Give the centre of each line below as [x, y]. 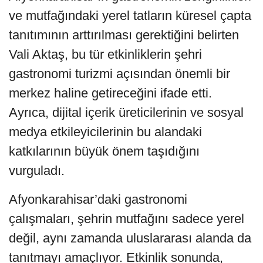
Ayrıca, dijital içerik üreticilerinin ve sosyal [126, 113]
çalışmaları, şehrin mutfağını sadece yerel [127, 219]
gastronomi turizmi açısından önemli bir [119, 74]
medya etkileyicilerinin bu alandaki [105, 132]
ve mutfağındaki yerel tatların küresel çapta [130, 16]
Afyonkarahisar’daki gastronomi [98, 200]
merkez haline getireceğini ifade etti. [110, 93]
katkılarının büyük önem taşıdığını [104, 151]
